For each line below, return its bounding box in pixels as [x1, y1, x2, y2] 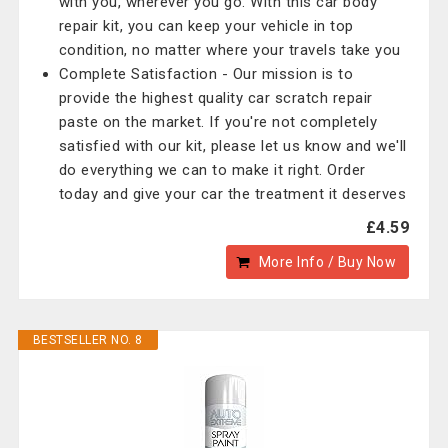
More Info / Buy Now [258, 254, 397, 270]
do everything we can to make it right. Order [58, 161, 366, 179]
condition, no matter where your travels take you [58, 41, 401, 59]
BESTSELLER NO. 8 [32, 333, 143, 347]
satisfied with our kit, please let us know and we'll [58, 137, 407, 155]
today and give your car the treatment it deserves [58, 185, 407, 203]
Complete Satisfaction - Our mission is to [58, 65, 354, 83]
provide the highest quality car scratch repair [58, 89, 373, 107]
